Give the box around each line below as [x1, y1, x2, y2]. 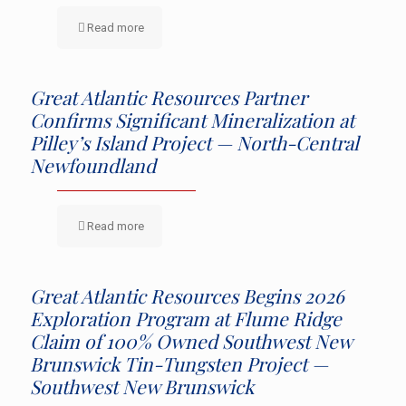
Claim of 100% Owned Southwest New [30, 327, 352, 353]
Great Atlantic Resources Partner [30, 83, 307, 110]
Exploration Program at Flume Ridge [30, 304, 342, 331]
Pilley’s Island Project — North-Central [30, 129, 359, 155]
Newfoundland [30, 151, 156, 178]
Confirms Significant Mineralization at [30, 106, 354, 132]
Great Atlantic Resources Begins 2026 [30, 282, 344, 308]
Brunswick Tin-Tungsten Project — [30, 350, 328, 376]
